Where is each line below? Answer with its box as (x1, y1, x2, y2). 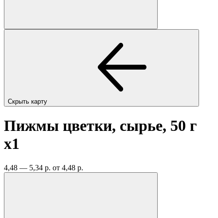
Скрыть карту (8, 97, 49, 105)
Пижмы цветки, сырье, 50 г (4, 117, 197, 135)
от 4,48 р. (53, 163, 83, 172)
